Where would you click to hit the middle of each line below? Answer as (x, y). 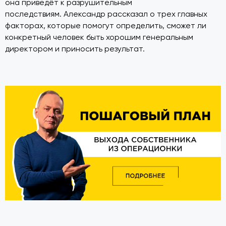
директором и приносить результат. (75, 49)
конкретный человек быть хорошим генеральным (99, 38)
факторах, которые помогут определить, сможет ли (106, 26)
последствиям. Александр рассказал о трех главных (106, 14)
